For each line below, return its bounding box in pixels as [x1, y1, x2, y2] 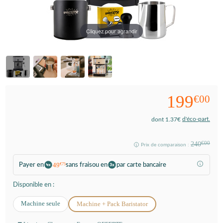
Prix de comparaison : [141, 142, 191, 148]
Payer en [19, 161, 44, 168]
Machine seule [21, 200, 60, 208]
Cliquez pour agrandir [86, 27, 137, 35]
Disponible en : [13, 182, 54, 189]
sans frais [66, 161, 92, 168]
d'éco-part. [182, 116, 210, 122]
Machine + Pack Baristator [77, 200, 148, 208]
